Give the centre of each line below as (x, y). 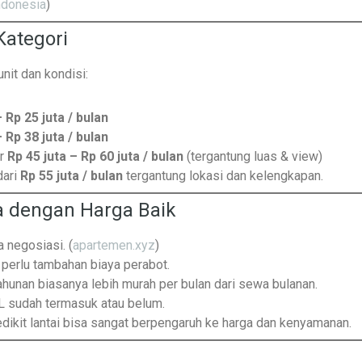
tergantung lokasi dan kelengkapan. (223, 176)
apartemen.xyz (114, 245)
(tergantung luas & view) (253, 156)
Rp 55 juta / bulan (72, 176)
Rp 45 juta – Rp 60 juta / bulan (95, 156)
